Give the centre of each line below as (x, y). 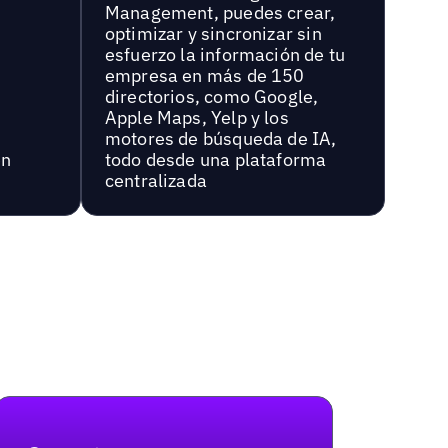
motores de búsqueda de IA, (220, 139)
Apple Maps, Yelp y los (196, 118)
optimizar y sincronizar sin (213, 34)
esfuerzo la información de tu (225, 55)
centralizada (156, 181)
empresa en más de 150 (204, 76)
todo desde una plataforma (215, 160)
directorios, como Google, (211, 97)
